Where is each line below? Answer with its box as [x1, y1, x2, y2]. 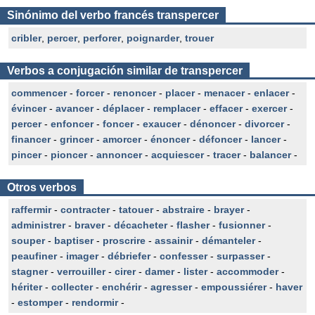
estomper [18, 297, 63, 308]
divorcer [245, 118, 284, 129]
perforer [83, 32, 121, 44]
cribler [11, 32, 41, 44]
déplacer [103, 103, 144, 114]
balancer [250, 149, 291, 160]
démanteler [202, 235, 255, 246]
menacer [204, 87, 245, 98]
